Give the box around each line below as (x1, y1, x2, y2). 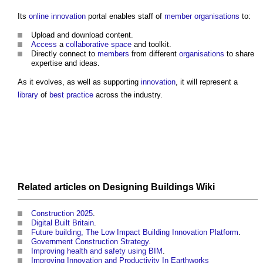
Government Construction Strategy (31, 237, 149, 247)
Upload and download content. (31, 31, 133, 40)
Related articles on (18, 182, 103, 193)
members (97, 49, 129, 59)
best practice (49, 90, 93, 100)
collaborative (66, 40, 109, 49)
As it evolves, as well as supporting (18, 77, 141, 87)
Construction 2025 (31, 209, 93, 218)
